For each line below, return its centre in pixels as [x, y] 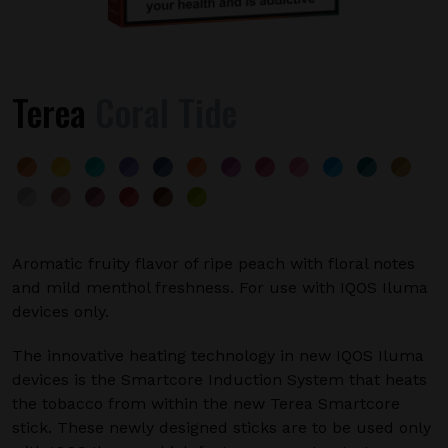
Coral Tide [161, 111]
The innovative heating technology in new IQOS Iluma [218, 355]
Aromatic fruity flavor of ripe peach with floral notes [213, 263]
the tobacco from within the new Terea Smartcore [206, 403]
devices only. [60, 311]
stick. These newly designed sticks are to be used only [221, 427]
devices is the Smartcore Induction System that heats [219, 379]
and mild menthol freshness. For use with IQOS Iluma [220, 287]
